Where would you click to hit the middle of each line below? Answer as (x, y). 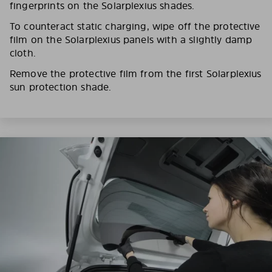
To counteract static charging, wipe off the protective (135, 26)
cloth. (23, 53)
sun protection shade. (61, 87)
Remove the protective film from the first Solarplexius (136, 73)
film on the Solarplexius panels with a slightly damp (131, 39)
